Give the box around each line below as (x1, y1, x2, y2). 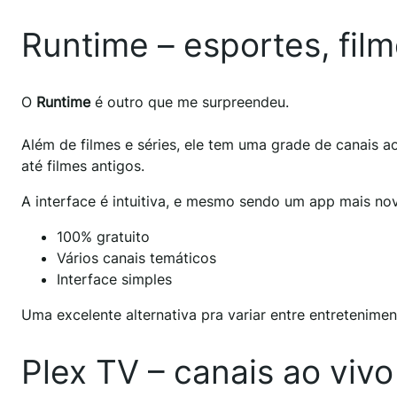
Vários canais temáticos (57, 249, 216, 268)
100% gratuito (57, 228, 150, 246)
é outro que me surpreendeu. (90, 93, 289, 112)
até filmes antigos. (21, 157, 144, 175)
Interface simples (57, 270, 172, 289)
